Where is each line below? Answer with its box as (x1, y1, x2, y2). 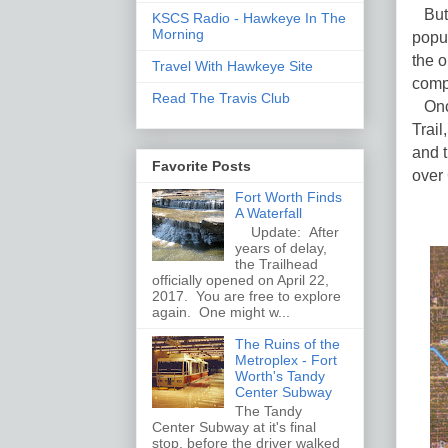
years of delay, (234, 239, 327, 256)
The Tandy (234, 402, 302, 419)
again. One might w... (152, 303, 290, 320)
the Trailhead (234, 255, 318, 272)
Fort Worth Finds (234, 189, 342, 206)
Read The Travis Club (152, 89, 290, 106)
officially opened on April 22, (152, 271, 329, 288)
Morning (152, 25, 204, 42)
